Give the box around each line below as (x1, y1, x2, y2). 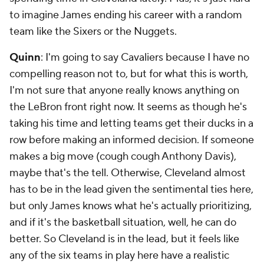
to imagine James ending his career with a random (9, 8, 242, 22)
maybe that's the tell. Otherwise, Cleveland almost (9, 166, 246, 180)
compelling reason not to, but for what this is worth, (9, 67, 248, 81)
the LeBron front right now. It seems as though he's (9, 100, 247, 114)
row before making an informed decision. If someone (9, 133, 254, 147)
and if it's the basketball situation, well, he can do (9, 216, 236, 229)
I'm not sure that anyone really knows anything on (9, 84, 239, 97)
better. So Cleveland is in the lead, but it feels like (9, 232, 239, 246)
